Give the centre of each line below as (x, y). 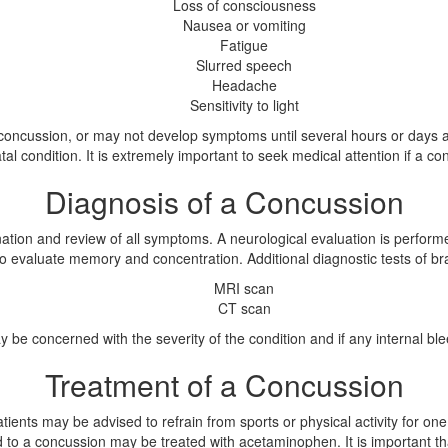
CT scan (244, 308)
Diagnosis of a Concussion (224, 201)
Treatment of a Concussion (224, 384)
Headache (244, 85)
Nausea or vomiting (244, 25)
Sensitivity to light (244, 105)
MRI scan (244, 288)
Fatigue (244, 45)
